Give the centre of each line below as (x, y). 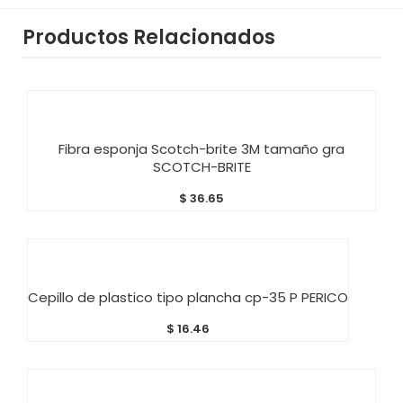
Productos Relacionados (149, 37)
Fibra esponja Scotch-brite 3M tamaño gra (201, 148)
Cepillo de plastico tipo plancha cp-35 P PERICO (188, 298)
